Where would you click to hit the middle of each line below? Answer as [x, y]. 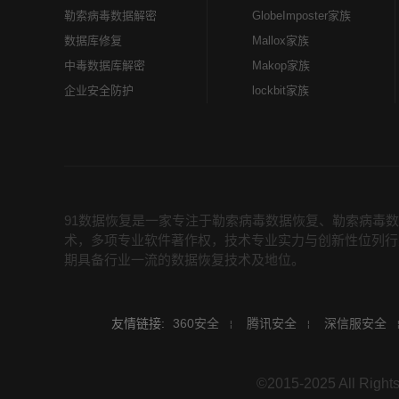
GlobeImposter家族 [301, 16]
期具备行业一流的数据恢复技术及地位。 [184, 260]
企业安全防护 [99, 90]
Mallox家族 [281, 41]
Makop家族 [281, 65]
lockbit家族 [281, 90]
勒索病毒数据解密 [110, 16]
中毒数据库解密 [105, 65]
